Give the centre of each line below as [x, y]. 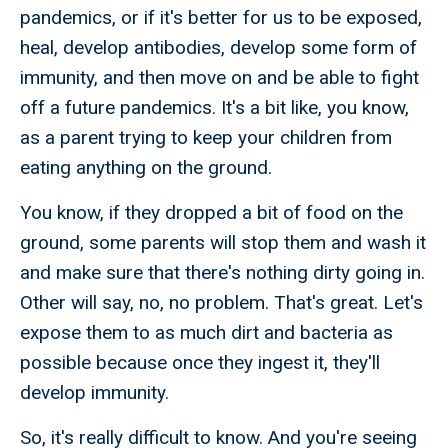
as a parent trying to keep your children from [206, 138]
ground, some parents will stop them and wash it [223, 243]
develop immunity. [94, 393]
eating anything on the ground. [146, 168]
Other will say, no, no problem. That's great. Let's [221, 303]
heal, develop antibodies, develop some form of [218, 48]
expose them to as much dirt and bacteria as [206, 333]
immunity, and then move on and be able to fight [219, 78]
